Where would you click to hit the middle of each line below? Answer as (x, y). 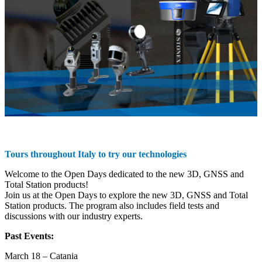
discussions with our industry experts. (74, 216)
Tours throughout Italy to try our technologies (96, 154)
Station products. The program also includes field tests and (112, 205)
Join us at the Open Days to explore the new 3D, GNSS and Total (126, 195)
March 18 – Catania (41, 256)
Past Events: (29, 236)
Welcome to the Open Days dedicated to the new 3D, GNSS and (124, 174)
